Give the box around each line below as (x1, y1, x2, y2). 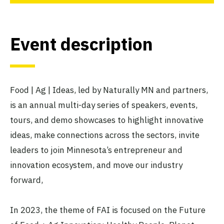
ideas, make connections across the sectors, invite (10, 129, 199, 141)
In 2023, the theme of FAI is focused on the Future (10, 204, 205, 216)
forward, (10, 174, 43, 186)
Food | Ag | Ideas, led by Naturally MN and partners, (10, 84, 208, 96)
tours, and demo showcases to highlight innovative (10, 114, 203, 126)
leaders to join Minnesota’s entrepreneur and (10, 144, 182, 156)
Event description (10, 32, 153, 56)
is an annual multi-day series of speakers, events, (10, 99, 197, 111)
